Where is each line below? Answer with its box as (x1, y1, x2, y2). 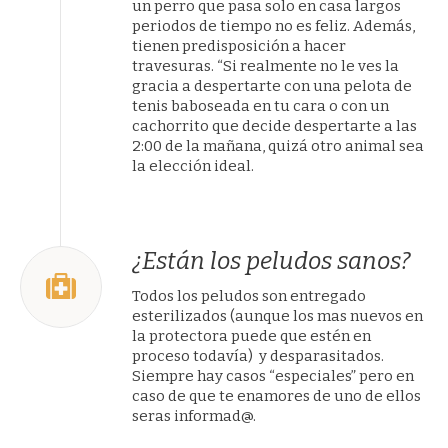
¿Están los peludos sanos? (132, 247, 412, 275)
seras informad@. (132, 407, 257, 425)
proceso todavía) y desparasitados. (132, 347, 385, 365)
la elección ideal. (132, 157, 255, 175)
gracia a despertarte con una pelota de (132, 77, 413, 95)
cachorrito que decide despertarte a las (132, 117, 418, 135)
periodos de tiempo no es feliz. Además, (132, 17, 416, 35)
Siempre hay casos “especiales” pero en (132, 367, 415, 385)
